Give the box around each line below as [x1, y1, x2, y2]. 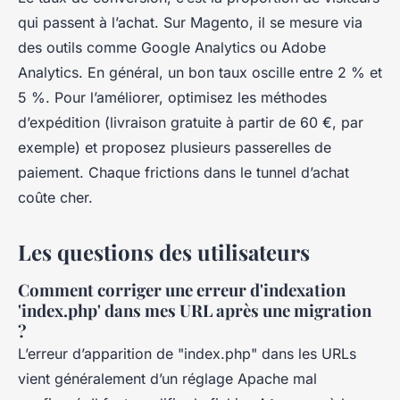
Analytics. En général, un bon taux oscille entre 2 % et [18, 63, 382, 82]
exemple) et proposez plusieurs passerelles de [18, 138, 331, 157]
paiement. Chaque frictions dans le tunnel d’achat [18, 163, 349, 182]
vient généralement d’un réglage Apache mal [18, 370, 317, 388]
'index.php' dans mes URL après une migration [18, 299, 371, 322]
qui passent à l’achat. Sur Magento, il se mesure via [18, 13, 362, 32]
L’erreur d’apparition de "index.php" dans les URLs [18, 345, 356, 363]
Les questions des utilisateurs [18, 237, 310, 267]
